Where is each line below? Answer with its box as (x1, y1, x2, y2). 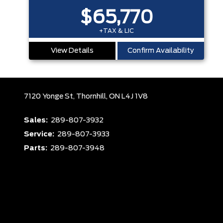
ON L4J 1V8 (109, 93, 148, 100)
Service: (24, 131, 56, 138)
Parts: (24, 145, 49, 152)
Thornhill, (76, 93, 109, 100)
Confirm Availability (127, 47, 194, 54)
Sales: (24, 117, 49, 124)
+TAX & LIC (99, 27, 134, 34)
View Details (51, 47, 94, 54)
